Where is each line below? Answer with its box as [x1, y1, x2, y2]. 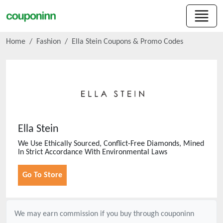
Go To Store [22, 171, 62, 179]
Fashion [36, 38, 61, 46]
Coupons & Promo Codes [102, 38, 183, 46]
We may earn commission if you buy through [14, 210, 161, 218]
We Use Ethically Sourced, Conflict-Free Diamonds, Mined [18, 140, 204, 148]
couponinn [161, 210, 194, 218]
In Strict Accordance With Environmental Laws [18, 148, 167, 156]
